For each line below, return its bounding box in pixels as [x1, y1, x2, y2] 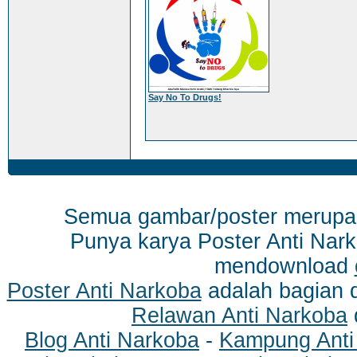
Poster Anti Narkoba [6, 279, 202, 303]
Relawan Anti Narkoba [131, 304, 347, 328]
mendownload [214, 254, 355, 278]
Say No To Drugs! [148, 92, 222, 102]
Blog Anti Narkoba [25, 328, 199, 352]
